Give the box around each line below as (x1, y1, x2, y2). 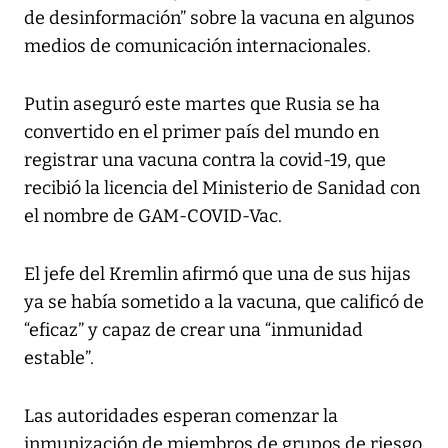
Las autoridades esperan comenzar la (24, 404, 338, 427)
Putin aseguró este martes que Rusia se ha (24, 92, 380, 115)
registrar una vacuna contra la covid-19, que (24, 148, 386, 171)
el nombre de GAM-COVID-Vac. (24, 204, 282, 227)
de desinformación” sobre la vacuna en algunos (24, 6, 415, 29)
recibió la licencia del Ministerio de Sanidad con (24, 176, 420, 199)
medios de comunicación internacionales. (24, 34, 371, 57)
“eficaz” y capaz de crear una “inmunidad (24, 318, 363, 341)
